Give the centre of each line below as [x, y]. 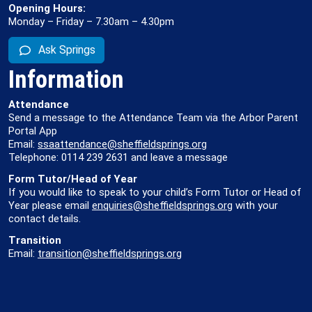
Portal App [33, 131]
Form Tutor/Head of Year [73, 179]
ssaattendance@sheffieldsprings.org [122, 144]
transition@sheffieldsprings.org [110, 253]
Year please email [50, 205]
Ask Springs [67, 50]
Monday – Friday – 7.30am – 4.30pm [91, 22]
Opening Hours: [47, 8]
